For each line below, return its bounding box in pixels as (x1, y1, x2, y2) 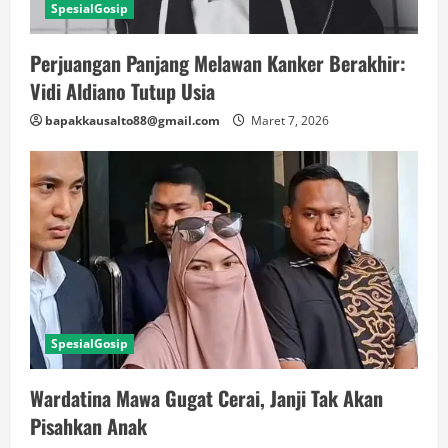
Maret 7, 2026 (248, 111, 329, 129)
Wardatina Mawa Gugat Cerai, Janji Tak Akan (30, 382, 383, 413)
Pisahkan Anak (30, 410, 147, 441)
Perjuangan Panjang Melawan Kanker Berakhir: (30, 47, 406, 78)
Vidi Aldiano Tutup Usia (30, 75, 215, 106)
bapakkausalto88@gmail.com (45, 111, 220, 129)
